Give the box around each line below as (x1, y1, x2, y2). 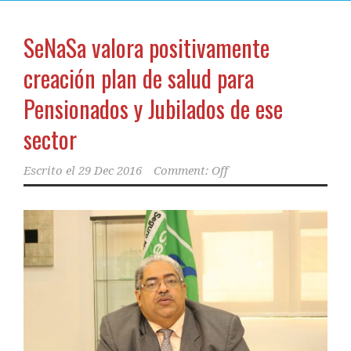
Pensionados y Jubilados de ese (24, 91, 283, 127)
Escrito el (24, 164, 78, 179)
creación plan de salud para (24, 60, 254, 96)
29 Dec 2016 (78, 164, 142, 179)
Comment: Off (154, 164, 228, 179)
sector (24, 121, 77, 157)
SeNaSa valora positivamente (24, 30, 270, 66)
